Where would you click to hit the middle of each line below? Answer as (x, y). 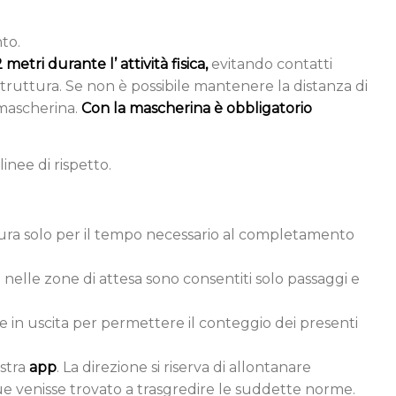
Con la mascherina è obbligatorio (197, 108)
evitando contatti (270, 64)
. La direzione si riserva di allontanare (184, 367)
